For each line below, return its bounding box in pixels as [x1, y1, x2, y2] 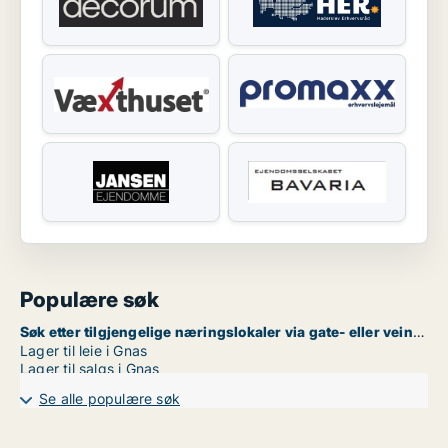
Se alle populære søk [39, 390, 180, 408]
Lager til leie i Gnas [20, 342, 148, 360]
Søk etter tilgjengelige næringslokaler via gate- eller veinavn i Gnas [412, 323, 425, 341]
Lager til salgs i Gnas [20, 360, 160, 378]
